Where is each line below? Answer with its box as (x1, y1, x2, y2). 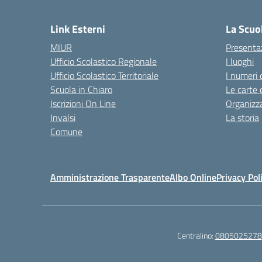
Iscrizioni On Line (50, 96, 116, 111)
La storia (226, 111, 259, 125)
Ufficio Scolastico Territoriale (50, 68, 158, 82)
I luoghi (226, 54, 254, 68)
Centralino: (177, 229, 215, 242)
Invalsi (50, 111, 75, 125)
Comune (50, 125, 82, 139)
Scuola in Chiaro (50, 82, 112, 96)
